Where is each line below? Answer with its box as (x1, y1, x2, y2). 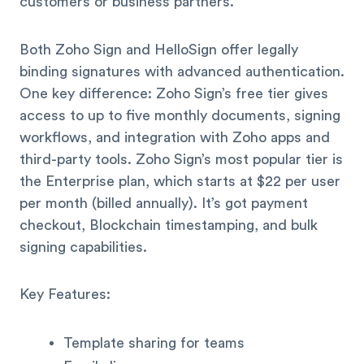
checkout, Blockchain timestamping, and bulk (19, 217, 318, 232)
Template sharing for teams (63, 335, 245, 350)
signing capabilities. (19, 239, 147, 254)
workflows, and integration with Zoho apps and (19, 129, 330, 145)
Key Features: (19, 287, 110, 302)
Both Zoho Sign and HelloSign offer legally (19, 41, 298, 57)
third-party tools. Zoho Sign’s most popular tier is (19, 151, 343, 167)
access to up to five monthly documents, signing (19, 107, 340, 123)
